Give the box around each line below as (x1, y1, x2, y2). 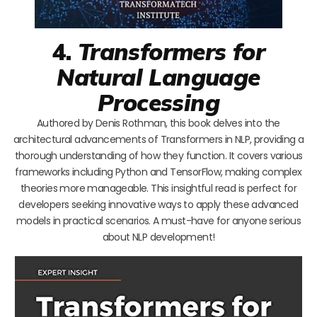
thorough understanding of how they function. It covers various (14, 148, 303, 163)
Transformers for (77, 36, 265, 66)
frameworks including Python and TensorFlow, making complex (15, 164, 302, 179)
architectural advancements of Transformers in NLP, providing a (13, 132, 304, 146)
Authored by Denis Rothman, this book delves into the (37, 115, 280, 130)
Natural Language (57, 62, 260, 91)
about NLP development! (102, 229, 215, 244)
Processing (98, 87, 219, 117)
